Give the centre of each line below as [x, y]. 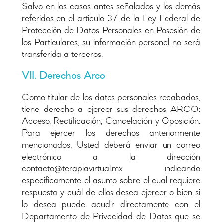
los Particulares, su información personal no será [111, 42]
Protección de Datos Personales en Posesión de [111, 30]
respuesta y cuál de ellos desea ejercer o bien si [111, 193]
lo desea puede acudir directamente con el [111, 204]
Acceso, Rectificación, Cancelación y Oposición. [111, 121]
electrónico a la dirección [111, 157]
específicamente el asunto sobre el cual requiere [111, 181]
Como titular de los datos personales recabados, [111, 97]
